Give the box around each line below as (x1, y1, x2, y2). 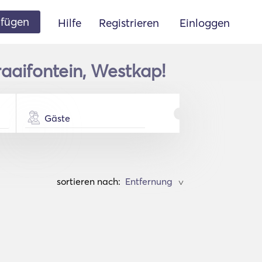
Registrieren (99, 15, 159, 30)
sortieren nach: (57, 175, 120, 187)
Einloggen (180, 15, 230, 30)
